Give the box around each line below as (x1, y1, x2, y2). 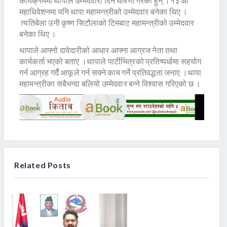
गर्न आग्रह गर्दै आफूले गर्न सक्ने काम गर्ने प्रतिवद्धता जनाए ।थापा (19, 67, 202, 78)
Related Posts (14, 160, 71, 170)
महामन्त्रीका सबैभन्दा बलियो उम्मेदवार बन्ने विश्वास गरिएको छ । (19, 79, 203, 89)
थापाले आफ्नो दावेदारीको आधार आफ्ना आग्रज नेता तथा (19, 45, 178, 55)
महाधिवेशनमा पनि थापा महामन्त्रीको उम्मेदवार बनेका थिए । (19, 7, 188, 17)
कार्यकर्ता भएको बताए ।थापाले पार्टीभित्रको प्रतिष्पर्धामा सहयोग (19, 56, 202, 66)
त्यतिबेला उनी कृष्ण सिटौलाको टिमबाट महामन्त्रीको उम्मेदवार (19, 18, 195, 28)
